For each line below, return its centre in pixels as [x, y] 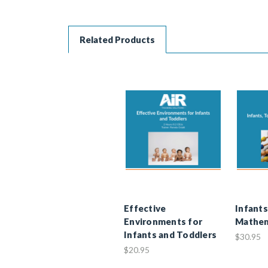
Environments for [163, 221]
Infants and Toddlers [170, 234]
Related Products [117, 39]
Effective [145, 208]
